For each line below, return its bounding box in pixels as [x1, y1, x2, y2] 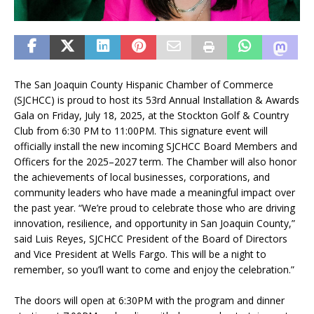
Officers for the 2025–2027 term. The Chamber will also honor [14, 154, 296, 168]
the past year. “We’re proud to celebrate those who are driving [14, 200, 295, 214]
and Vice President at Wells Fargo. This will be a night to [14, 247, 266, 261]
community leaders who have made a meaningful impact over [14, 185, 295, 199]
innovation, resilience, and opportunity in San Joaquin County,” [14, 216, 295, 230]
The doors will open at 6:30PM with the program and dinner [14, 293, 285, 307]
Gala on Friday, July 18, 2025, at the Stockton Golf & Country [14, 108, 289, 122]
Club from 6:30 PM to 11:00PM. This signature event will [14, 123, 268, 137]
